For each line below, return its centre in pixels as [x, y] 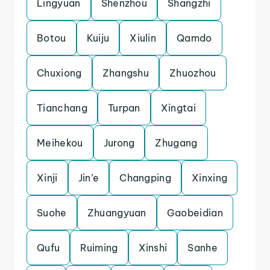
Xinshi [153, 248]
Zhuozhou [193, 73]
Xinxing [210, 178]
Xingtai [178, 108]
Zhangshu [126, 73]
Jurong [119, 143]
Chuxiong [59, 73]
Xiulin [143, 38]
